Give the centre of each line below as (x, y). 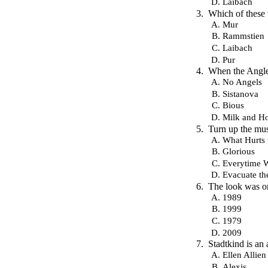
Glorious (239, 151)
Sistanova (240, 93)
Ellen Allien (244, 255)
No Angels (242, 82)
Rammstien (243, 36)
